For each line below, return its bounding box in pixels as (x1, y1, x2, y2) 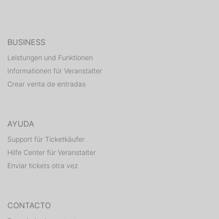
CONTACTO (7, 200, 51, 210)
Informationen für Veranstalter (7, 66, 102, 75)
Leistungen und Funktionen (7, 53, 93, 62)
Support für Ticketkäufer (7, 134, 85, 143)
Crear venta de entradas (7, 79, 86, 88)
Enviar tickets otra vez (7, 161, 78, 170)
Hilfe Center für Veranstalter (7, 148, 96, 156)
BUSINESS (7, 37, 45, 47)
